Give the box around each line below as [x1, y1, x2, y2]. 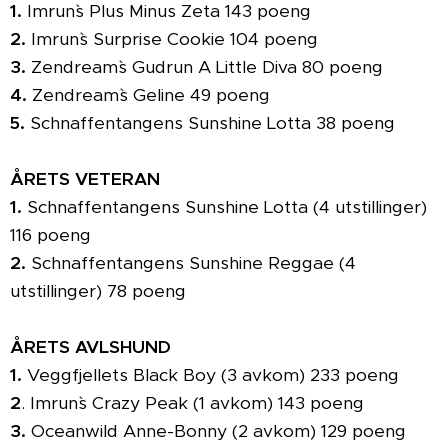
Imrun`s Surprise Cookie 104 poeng [26, 28, 323, 50]
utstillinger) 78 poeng [10, 280, 186, 302]
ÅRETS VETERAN [10, 168, 160, 190]
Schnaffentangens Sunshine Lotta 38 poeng [25, 112, 400, 134]
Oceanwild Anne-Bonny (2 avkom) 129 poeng [26, 420, 406, 442]
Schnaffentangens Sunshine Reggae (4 [26, 252, 356, 274]
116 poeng [10, 224, 91, 246]
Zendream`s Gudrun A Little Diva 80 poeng [26, 56, 388, 78]
